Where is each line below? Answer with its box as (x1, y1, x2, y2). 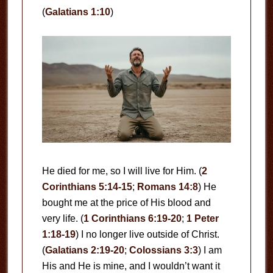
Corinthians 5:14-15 (41, 181, 132, 192)
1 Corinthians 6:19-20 (83, 213, 182, 224)
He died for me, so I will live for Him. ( (41, 165, 202, 176)
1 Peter (186, 213, 219, 224)
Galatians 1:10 (44, 7, 110, 17)
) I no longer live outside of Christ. (75, 229, 219, 239)
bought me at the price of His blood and (41, 197, 211, 208)
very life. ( (41, 213, 83, 224)
